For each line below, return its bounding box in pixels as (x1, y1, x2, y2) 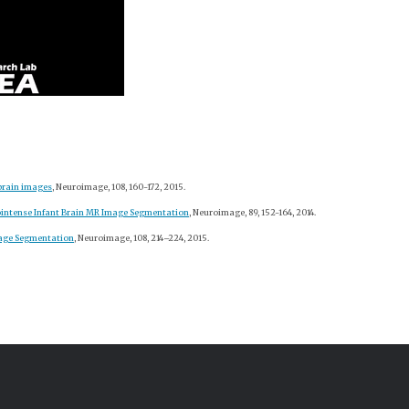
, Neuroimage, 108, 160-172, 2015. (52, 182, 185, 193)
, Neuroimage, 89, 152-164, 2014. (189, 207, 316, 218)
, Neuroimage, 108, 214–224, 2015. (74, 233, 209, 244)
